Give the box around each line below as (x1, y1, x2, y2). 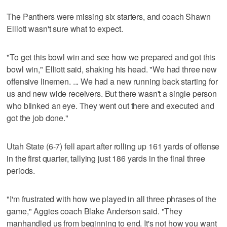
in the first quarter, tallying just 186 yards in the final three (7, 152, 205, 164)
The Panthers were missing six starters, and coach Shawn (7, 10, 211, 22)
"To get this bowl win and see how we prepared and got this (7, 51, 216, 63)
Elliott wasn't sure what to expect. (7, 22, 123, 34)
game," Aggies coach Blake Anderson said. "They (7, 205, 182, 217)
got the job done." (7, 111, 68, 124)
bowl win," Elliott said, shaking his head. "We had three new (7, 63, 217, 75)
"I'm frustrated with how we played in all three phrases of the (7, 193, 216, 205)
